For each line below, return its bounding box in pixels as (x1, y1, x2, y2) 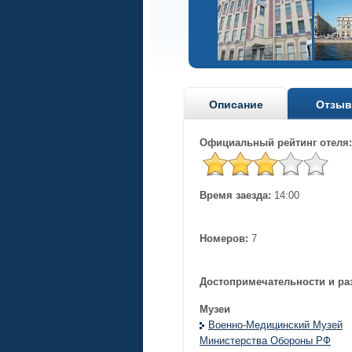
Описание (208, 98, 263, 112)
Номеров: (200, 233, 248, 245)
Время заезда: (200, 189, 271, 202)
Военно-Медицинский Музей (208, 319, 343, 332)
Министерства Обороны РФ (200, 335, 331, 347)
